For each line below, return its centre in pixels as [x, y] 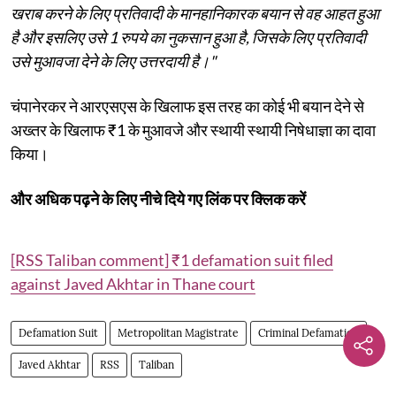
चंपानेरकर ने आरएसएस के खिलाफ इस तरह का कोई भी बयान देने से [187, 106]
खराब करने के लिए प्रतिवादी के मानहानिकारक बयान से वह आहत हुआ [195, 13]
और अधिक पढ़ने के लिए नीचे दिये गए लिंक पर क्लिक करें [158, 198]
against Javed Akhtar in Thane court [133, 283]
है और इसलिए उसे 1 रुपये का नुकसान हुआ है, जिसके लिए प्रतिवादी [188, 37]
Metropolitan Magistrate [178, 332]
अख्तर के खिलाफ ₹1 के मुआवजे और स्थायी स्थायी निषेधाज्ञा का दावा [193, 129]
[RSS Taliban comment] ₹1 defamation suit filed [172, 259]
